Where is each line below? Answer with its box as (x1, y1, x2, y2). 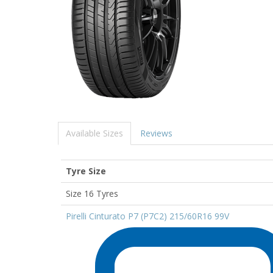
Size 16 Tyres (66, 187, 118, 199)
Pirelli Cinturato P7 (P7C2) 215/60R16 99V (66, 210, 229, 222)
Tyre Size (66, 165, 106, 177)
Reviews (140, 127, 172, 139)
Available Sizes (66, 127, 123, 139)
